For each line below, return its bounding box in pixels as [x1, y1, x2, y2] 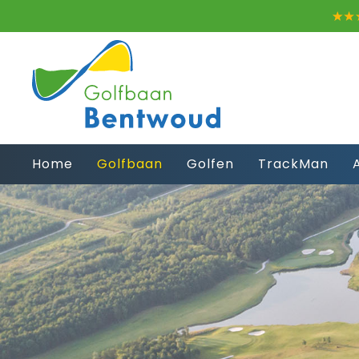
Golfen [187, 155, 234, 173]
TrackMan [258, 155, 329, 173]
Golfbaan [97, 155, 163, 173]
